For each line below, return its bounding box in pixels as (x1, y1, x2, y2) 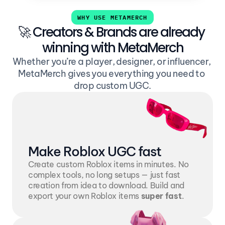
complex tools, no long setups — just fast (28, 170, 180, 180)
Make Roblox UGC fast (28, 143, 161, 160)
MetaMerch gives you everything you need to (18, 68, 205, 79)
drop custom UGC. (74, 80, 151, 91)
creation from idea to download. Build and (28, 180, 184, 190)
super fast (141, 191, 182, 201)
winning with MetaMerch (42, 39, 183, 57)
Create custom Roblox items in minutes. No (28, 159, 189, 169)
